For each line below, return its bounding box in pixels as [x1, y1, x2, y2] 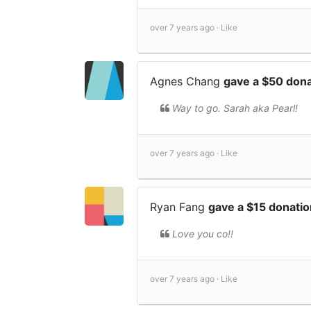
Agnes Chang [150, 74, 224, 88]
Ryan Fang [150, 199, 208, 214]
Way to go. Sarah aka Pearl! [172, 101, 298, 114]
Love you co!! [172, 227, 233, 239]
